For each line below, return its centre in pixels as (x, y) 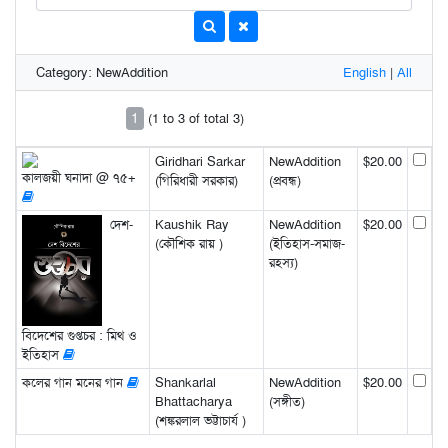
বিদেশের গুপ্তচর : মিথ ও (79, 336)
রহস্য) (283, 262)
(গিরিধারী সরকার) (196, 180)
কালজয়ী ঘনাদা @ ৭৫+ (78, 177)
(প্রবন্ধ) (284, 180)
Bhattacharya (193, 401)
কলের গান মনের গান (74, 382)
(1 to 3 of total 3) (196, 118)
